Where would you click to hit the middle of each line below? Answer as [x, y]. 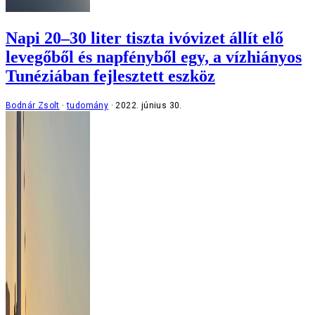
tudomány [88, 105]
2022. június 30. [149, 105]
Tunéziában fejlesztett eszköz [110, 76]
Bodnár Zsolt [33, 105]
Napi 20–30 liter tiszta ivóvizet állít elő [144, 38]
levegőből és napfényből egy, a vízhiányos [154, 57]
